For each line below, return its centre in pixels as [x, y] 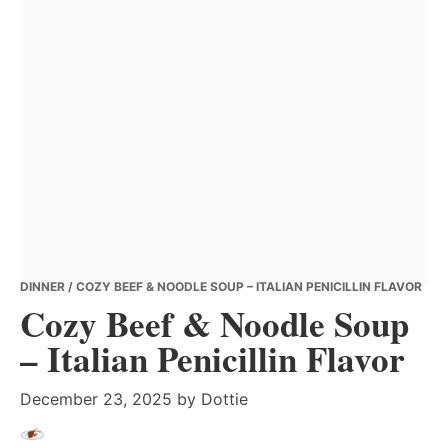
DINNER [42, 286]
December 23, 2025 [96, 399]
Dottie [224, 399]
